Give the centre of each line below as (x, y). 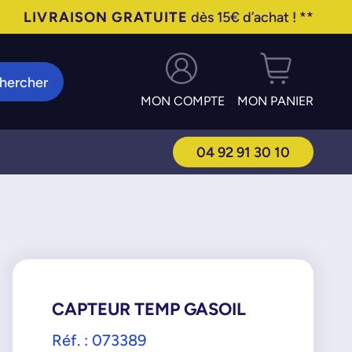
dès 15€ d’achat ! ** (251, 17)
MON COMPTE (183, 101)
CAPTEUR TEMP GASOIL (148, 309)
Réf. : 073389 (99, 340)
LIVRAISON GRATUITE (106, 17)
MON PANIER (276, 101)
